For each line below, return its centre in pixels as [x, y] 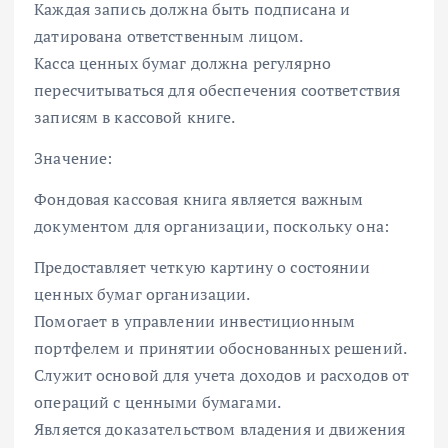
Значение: [73, 157]
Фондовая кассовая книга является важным [199, 198]
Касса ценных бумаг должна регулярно [183, 62]
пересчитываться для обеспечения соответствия [217, 89]
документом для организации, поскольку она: [211, 225]
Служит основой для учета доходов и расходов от [222, 374]
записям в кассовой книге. [135, 116]
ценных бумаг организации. [142, 293]
